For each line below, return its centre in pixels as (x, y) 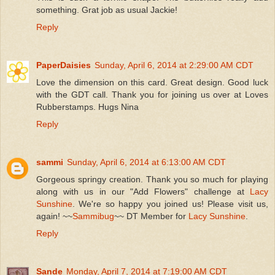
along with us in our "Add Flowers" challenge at (143, 191)
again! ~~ (54, 216)
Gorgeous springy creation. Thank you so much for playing (152, 179)
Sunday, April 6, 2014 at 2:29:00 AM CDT (174, 65)
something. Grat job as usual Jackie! (107, 10)
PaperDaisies (64, 65)
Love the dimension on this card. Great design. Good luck (152, 82)
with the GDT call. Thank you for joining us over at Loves (152, 94)
